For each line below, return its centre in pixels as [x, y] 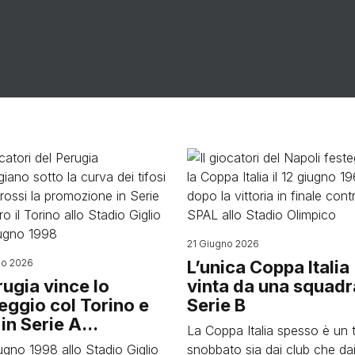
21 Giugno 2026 [223, 244]
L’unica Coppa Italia [268, 267]
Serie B [216, 305]
